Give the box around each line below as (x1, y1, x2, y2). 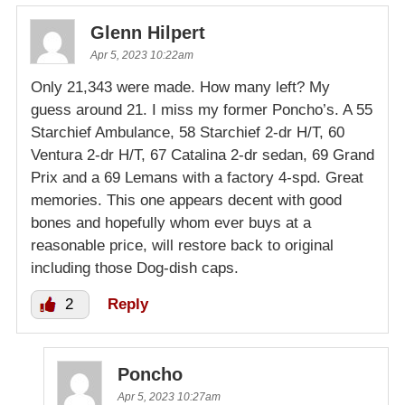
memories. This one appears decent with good (31, 191, 342, 209)
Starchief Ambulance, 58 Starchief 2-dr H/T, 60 (31, 123, 344, 141)
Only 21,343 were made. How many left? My (31, 78, 330, 96)
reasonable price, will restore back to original (31, 236, 334, 254)
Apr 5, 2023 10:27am (118, 390, 221, 403)
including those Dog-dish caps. (31, 259, 239, 277)
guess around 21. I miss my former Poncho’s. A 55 (31, 100, 372, 118)
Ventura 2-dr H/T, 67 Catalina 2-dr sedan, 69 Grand (31, 146, 374, 164)
